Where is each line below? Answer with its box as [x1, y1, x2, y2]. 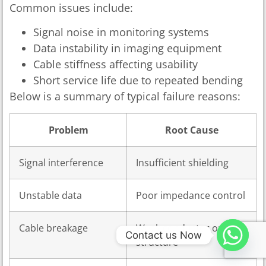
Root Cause [164, 123, 218, 137]
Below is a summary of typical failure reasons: [9, 89, 240, 104]
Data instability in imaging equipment [33, 41, 221, 56]
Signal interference [19, 156, 103, 169]
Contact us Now [125, 229, 202, 241]
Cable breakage [19, 221, 88, 235]
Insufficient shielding [136, 156, 229, 169]
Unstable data [19, 188, 82, 202]
